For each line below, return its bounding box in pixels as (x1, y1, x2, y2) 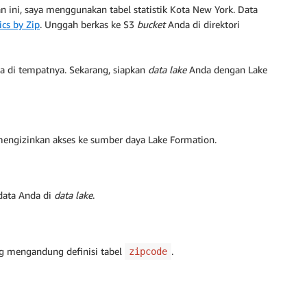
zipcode (129, 245, 167, 257)
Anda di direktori (165, 18, 240, 30)
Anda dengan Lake (186, 63, 267, 75)
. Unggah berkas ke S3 (40, 18, 137, 30)
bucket (137, 18, 165, 30)
